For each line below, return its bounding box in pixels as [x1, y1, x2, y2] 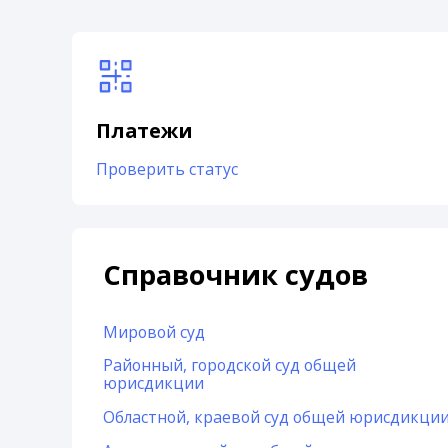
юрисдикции [103, 372, 205, 395]
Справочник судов [103, 256, 369, 294]
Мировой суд [103, 320, 206, 343]
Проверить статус [95, 158, 238, 181]
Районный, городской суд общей [103, 354, 357, 377]
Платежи [95, 117, 193, 145]
